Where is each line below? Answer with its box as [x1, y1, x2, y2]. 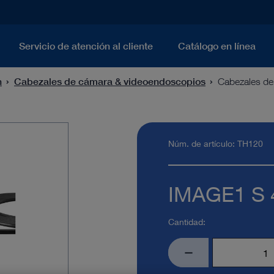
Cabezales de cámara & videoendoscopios [14, 75, 206, 87]
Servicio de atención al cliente [18, 40, 153, 53]
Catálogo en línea [178, 40, 256, 53]
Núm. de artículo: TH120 [168, 138, 264, 149]
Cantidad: [168, 217, 206, 228]
